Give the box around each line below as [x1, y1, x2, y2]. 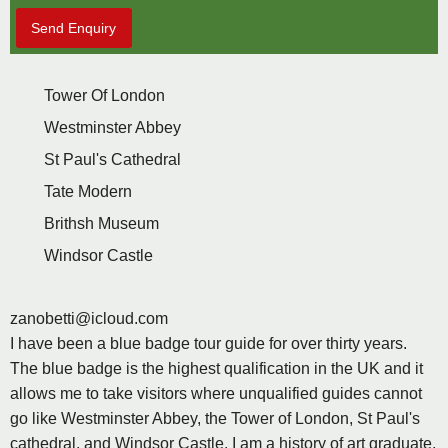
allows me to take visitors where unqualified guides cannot [10, 385, 422, 403]
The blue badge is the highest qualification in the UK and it [10, 360, 423, 378]
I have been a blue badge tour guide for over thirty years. [10, 335, 407, 353]
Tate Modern [44, 183, 132, 201]
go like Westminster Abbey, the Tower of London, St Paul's [10, 410, 420, 428]
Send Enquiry [31, 20, 117, 37]
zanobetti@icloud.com [10, 310, 168, 328]
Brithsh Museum [44, 215, 159, 233]
